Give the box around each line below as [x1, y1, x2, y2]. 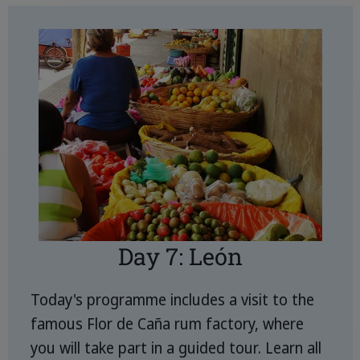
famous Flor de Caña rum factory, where [31, 313, 304, 334]
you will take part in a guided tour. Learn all [31, 337, 321, 358]
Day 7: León [117, 240, 243, 272]
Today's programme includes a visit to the [31, 288, 314, 310]
